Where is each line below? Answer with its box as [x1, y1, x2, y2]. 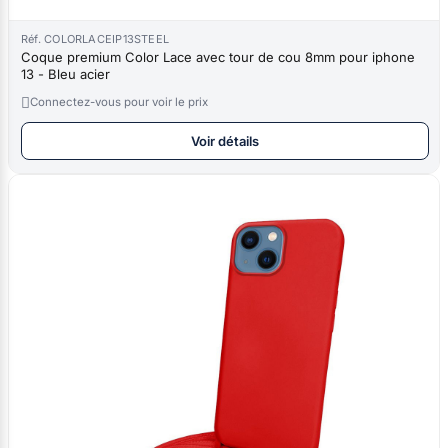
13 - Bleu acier [48, 65, 110, 82]
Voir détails [191, 132, 259, 149]
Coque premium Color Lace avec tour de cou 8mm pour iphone [21, 48, 415, 65]
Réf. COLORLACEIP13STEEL [21, 31, 170, 46]
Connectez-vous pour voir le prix [30, 94, 208, 109]
